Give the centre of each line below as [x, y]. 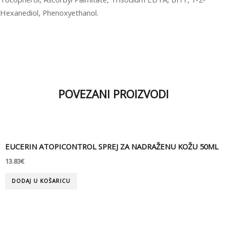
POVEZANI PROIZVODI [113, 94]
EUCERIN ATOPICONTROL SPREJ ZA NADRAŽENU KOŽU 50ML [112, 146]
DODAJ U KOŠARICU [41, 181]
